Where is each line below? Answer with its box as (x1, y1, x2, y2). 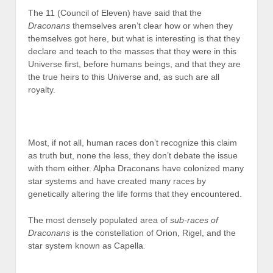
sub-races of (170, 215, 218, 225)
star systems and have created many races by (28, 175, 206, 186)
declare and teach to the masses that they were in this (28, 46, 236, 56)
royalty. (28, 84, 55, 94)
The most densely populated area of (28, 215, 170, 225)
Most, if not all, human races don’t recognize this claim (28, 137, 237, 147)
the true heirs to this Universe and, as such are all (28, 71, 219, 82)
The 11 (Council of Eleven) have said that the (28, 7, 202, 18)
